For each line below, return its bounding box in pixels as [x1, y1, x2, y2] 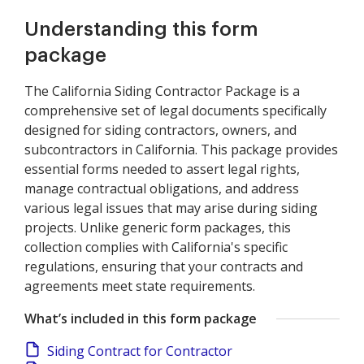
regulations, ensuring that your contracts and [24, 258, 303, 275]
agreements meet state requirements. [24, 277, 255, 295]
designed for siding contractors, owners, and [24, 121, 297, 139]
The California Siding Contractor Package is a [24, 82, 300, 100]
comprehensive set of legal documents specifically [24, 102, 327, 119]
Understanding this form [24, 19, 258, 39]
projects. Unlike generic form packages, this [24, 219, 291, 236]
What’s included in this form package [24, 310, 257, 327]
